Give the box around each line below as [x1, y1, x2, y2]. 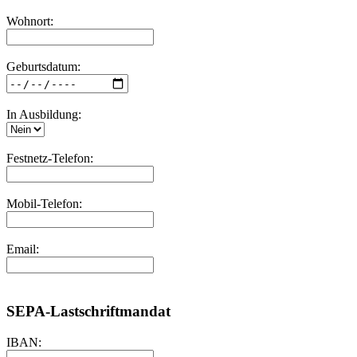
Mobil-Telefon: [6, 197, 82, 211]
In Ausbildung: [6, 108, 81, 122]
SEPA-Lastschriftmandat [6, 302, 171, 320]
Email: [6, 242, 39, 257]
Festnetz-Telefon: [6, 151, 93, 166]
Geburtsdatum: [6, 60, 80, 74]
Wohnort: [6, 14, 53, 29]
